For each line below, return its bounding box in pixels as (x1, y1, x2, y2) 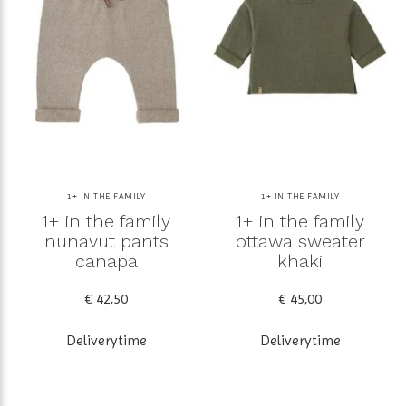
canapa (74, 249, 138, 272)
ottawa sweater (235, 229, 365, 252)
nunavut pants (43, 229, 169, 252)
